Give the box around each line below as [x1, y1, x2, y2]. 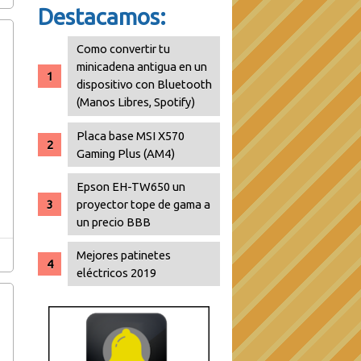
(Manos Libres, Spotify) [77, 95, 196, 110]
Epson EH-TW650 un [77, 179, 186, 193]
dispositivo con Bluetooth [77, 77, 213, 92]
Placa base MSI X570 [77, 128, 185, 143]
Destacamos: [38, 3, 166, 29]
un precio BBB [77, 214, 151, 229]
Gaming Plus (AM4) [77, 146, 176, 160]
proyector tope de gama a [77, 197, 211, 211]
